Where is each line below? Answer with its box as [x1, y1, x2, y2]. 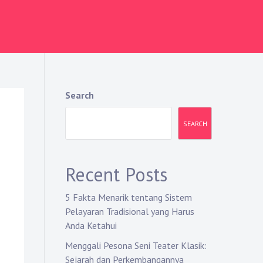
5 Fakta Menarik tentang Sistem [65, 191, 192, 203]
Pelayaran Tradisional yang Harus [65, 205, 194, 217]
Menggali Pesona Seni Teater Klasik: [65, 240, 207, 251]
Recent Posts [65, 162, 167, 187]
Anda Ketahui [65, 220, 117, 231]
